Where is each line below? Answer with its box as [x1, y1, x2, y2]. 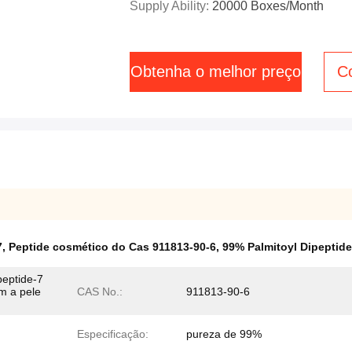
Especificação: [77, 328, 148, 340]
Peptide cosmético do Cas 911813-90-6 [9, 240, 216, 253]
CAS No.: [77, 285, 123, 298]
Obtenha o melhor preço [130, 63, 301, 80]
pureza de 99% [186, 328, 262, 340]
